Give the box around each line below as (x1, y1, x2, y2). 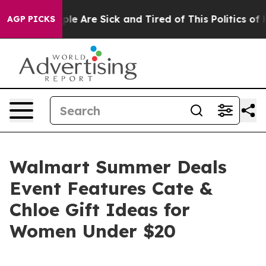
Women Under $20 (9, 220, 176, 242)
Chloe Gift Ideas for (9, 198, 190, 221)
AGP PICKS (7, 14, 55, 24)
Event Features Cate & (9, 177, 213, 199)
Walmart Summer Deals (9, 156, 227, 178)
